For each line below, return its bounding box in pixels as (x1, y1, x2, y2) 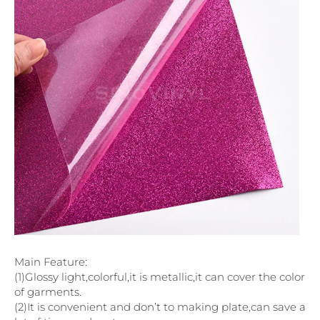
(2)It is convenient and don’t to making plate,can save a (14, 300, 306, 314)
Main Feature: (14, 255, 87, 269)
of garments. (14, 285, 81, 299)
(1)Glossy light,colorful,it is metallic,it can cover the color (14, 270, 305, 284)
